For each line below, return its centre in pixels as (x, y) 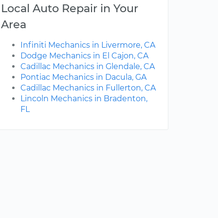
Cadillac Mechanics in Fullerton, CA (88, 88)
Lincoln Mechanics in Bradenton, (84, 99)
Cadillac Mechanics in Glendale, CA (88, 67)
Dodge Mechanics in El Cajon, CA (84, 56)
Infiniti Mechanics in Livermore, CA (88, 45)
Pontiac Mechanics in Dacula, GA (83, 77)
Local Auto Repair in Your (70, 9)
